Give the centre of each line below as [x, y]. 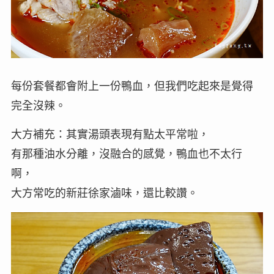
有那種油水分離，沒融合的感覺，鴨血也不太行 [126, 154]
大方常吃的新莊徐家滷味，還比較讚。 [104, 193]
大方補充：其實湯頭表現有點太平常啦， [110, 135]
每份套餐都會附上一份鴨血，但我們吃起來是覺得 [132, 86]
